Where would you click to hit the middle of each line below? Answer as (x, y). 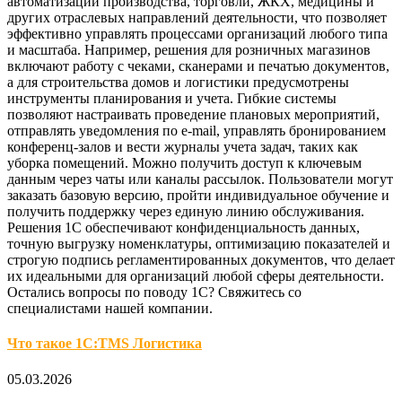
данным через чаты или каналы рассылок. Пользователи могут (200, 179)
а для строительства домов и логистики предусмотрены (178, 82)
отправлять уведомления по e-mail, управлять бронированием (197, 131)
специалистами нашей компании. (110, 308)
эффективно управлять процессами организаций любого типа (197, 34)
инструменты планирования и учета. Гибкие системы (172, 98)
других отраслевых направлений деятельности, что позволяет (197, 17)
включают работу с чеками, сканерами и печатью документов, (198, 66)
